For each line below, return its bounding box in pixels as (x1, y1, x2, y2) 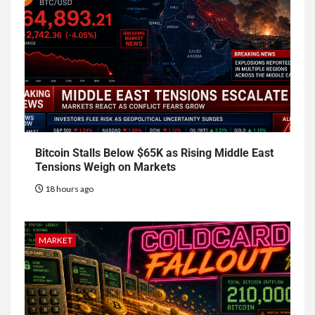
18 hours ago (44, 184, 94, 195)
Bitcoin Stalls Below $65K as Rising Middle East (35, 146, 274, 160)
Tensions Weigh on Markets (35, 160, 176, 174)
